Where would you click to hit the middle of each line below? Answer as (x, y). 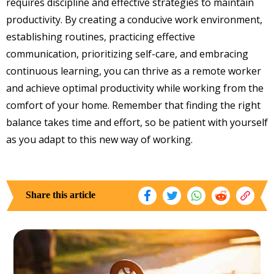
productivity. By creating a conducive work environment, (134, 20)
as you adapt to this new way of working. (99, 140)
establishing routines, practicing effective (101, 37)
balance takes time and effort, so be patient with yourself (137, 123)
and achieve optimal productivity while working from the (135, 88)
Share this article (61, 195)
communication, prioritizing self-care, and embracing (127, 54)
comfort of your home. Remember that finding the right (133, 106)
